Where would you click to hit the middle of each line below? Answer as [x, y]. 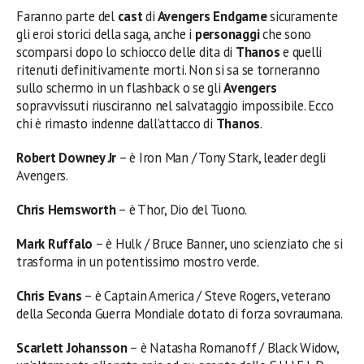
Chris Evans [49, 295]
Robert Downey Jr [67, 157]
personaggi [229, 34]
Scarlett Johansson [72, 347]
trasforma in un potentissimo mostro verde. [138, 261]
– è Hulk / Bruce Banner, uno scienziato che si [218, 243]
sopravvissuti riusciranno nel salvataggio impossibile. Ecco [175, 105]
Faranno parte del [67, 16]
